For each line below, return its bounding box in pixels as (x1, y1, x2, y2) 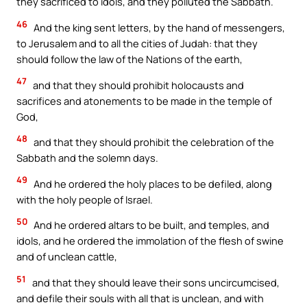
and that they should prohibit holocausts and (31, 77, 244, 92)
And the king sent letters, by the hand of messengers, (32, 21, 285, 35)
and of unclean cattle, (16, 249, 117, 264)
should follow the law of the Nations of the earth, (16, 52, 243, 66)
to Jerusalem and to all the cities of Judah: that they (16, 36, 258, 51)
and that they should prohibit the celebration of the (32, 135, 274, 149)
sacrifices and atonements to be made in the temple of (16, 93, 272, 108)
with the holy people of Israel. (16, 192, 153, 206)
